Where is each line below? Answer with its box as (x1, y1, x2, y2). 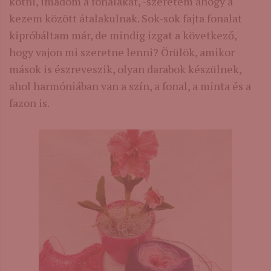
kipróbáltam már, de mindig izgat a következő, (9, 27, 237, 42)
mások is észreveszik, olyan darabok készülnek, (9, 61, 241, 76)
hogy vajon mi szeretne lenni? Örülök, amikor (9, 44, 235, 59)
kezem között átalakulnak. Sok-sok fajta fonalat (9, 10, 242, 25)
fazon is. (9, 95, 50, 110)
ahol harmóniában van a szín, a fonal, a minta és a (9, 78, 251, 93)
